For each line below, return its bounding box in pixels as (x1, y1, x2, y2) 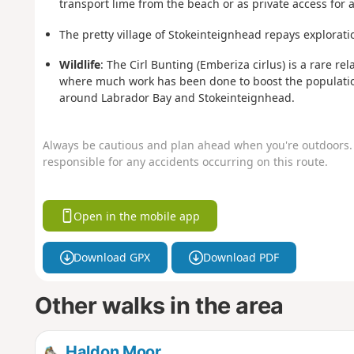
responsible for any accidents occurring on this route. (42, 153, 328, 169)
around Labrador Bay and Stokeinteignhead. (58, 90, 295, 106)
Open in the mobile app (73, 208, 201, 224)
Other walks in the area (34, 291, 284, 319)
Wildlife (58, 57, 100, 73)
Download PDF (202, 250, 279, 265)
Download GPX (73, 250, 151, 265)
